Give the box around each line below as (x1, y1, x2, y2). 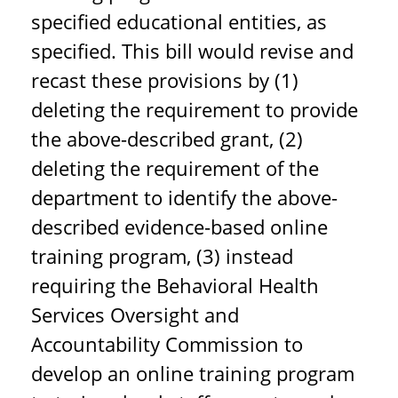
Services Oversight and (31, 301, 239, 328)
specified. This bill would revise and (31, 37, 354, 64)
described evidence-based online (31, 213, 328, 240)
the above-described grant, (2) (31, 125, 303, 152)
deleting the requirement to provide (31, 96, 358, 123)
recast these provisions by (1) (31, 67, 298, 93)
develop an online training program (31, 360, 354, 386)
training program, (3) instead (31, 243, 293, 269)
